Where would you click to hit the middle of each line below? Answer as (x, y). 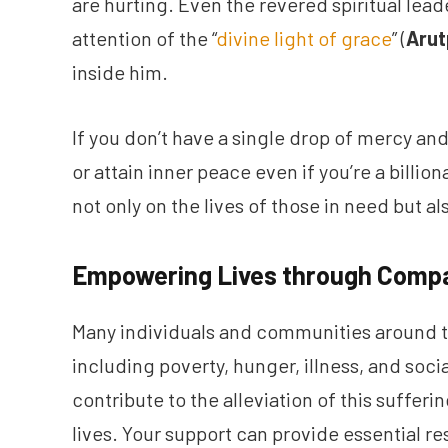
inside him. (120, 71)
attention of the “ (144, 37)
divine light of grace (304, 37)
